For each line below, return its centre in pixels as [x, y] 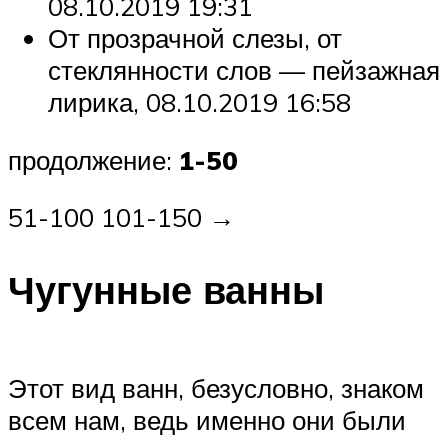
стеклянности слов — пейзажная [244, 70]
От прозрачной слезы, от [195, 38]
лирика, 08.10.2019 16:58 [199, 102]
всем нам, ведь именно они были [207, 419]
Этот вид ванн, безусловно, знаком [216, 387]
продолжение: [93, 159]
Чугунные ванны [166, 290]
